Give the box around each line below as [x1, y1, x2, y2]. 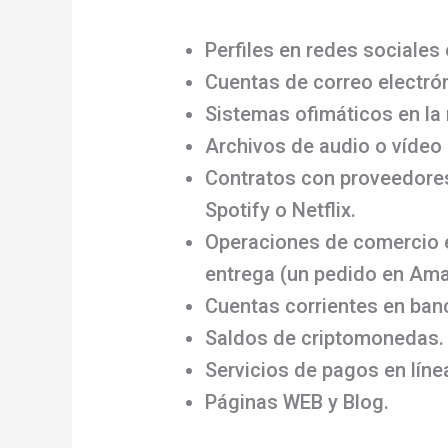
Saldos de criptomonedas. [205, 325, 445, 350]
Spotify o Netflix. [205, 197, 357, 222]
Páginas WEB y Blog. [205, 389, 390, 414]
